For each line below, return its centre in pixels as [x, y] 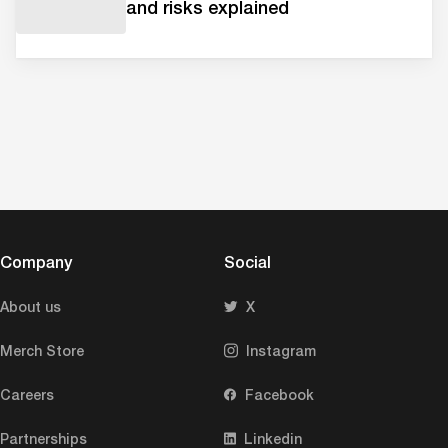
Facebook [279, 394]
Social [247, 262]
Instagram [281, 350]
